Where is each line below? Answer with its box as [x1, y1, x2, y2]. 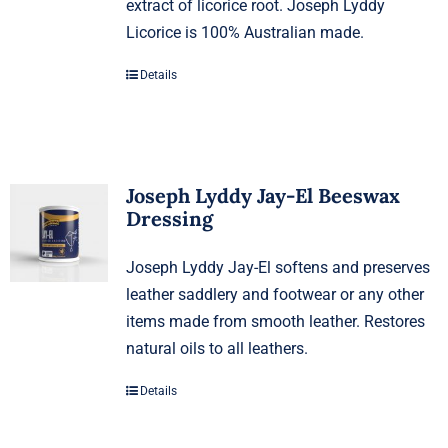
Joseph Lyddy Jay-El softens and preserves [125, 257, 430, 277]
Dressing [125, 205, 213, 231]
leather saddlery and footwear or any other [125, 284, 424, 304]
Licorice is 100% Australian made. [125, 22, 364, 42]
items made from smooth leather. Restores [125, 311, 425, 331]
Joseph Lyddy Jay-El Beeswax [125, 182, 400, 208]
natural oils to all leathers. [125, 338, 308, 358]
